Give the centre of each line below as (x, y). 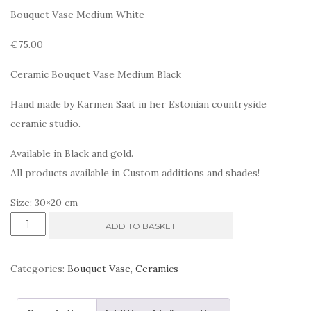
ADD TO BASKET (140, 226)
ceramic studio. (45, 124)
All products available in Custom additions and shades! (135, 173)
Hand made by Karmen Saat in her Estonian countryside (138, 104)
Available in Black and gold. (72, 154)
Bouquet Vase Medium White (77, 15)
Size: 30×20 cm (44, 203)
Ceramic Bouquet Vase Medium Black (96, 75)
